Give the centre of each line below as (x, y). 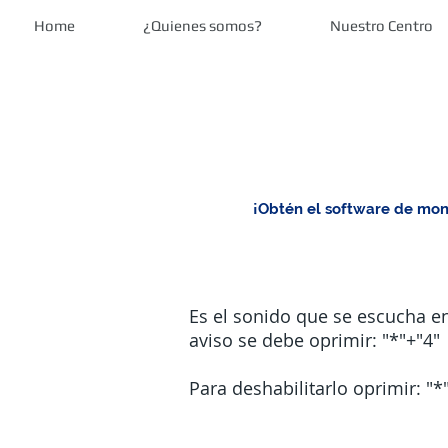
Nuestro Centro (381, 25)
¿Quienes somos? (202, 25)
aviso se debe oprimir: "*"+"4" (314, 340)
